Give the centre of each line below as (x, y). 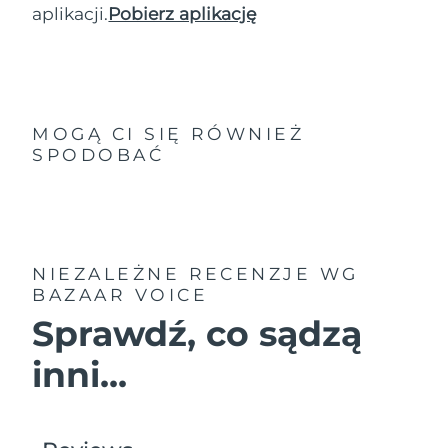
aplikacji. (70, 14)
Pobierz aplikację (182, 14)
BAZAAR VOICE (120, 294)
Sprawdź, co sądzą (197, 334)
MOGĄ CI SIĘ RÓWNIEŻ (168, 134)
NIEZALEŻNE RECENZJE (172, 273)
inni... (80, 375)
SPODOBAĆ (98, 155)
